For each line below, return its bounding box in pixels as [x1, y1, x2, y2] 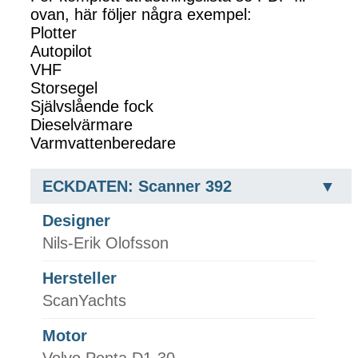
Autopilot [30, 42, 92, 60]
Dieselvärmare [30, 115, 133, 133]
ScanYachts [42, 291, 126, 309]
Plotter [30, 23, 77, 42]
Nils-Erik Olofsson [42, 233, 169, 252]
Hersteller [42, 268, 117, 287]
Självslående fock [30, 97, 153, 115]
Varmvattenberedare [30, 133, 176, 152]
